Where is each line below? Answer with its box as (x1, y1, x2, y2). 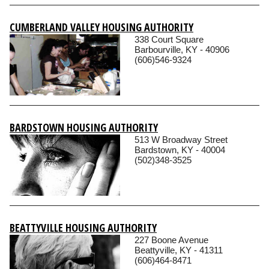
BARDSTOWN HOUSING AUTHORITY (10, 119, 158, 134)
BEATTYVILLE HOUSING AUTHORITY (10, 220, 157, 235)
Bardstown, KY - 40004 (134, 144, 225, 155)
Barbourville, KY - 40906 (134, 44, 229, 55)
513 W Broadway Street (134, 134, 228, 145)
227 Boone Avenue (134, 234, 208, 245)
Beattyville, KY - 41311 (134, 244, 223, 255)
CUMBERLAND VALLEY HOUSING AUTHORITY (10, 19, 193, 34)
